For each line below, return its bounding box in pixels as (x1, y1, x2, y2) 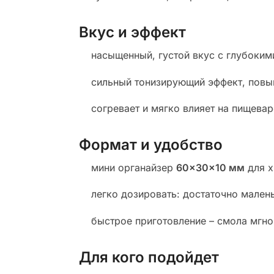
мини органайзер (91, 161, 176, 174)
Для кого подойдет (78, 248, 219, 266)
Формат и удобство (78, 136, 223, 154)
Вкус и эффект (78, 23, 186, 42)
